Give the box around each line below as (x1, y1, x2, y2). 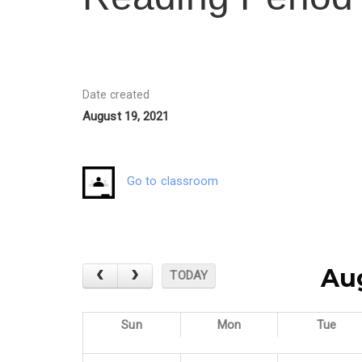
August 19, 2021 (82, 108, 170, 124)
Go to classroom (127, 173, 219, 188)
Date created (82, 88, 150, 102)
